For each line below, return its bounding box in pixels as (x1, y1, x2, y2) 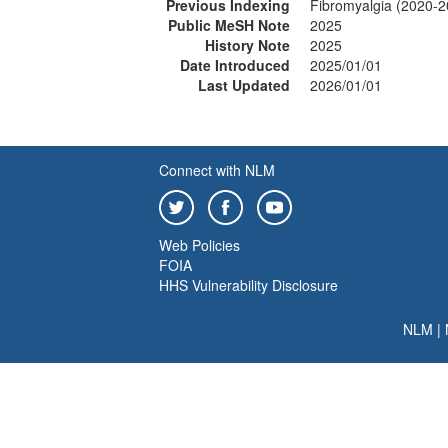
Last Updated (198, 75, 290, 95)
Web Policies (159, 235, 240, 255)
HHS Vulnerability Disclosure (159, 275, 338, 295)
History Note (205, 35, 290, 55)
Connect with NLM (159, 160, 275, 180)
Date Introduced (180, 55, 290, 75)
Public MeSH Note (168, 15, 290, 35)
